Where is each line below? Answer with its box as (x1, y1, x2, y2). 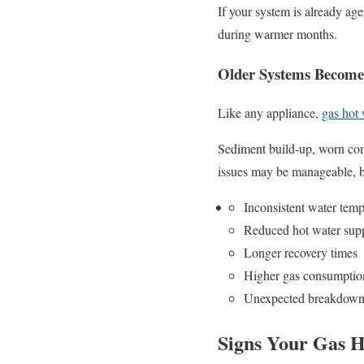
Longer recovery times (244, 244, 357, 262)
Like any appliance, (218, 104, 322, 122)
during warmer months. (218, 24, 337, 42)
